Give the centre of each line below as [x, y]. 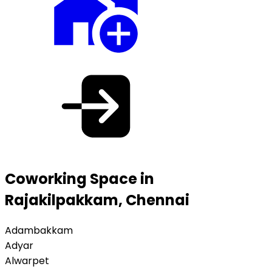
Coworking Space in [80, 178]
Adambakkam [39, 230]
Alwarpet [27, 260]
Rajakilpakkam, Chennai [97, 200]
